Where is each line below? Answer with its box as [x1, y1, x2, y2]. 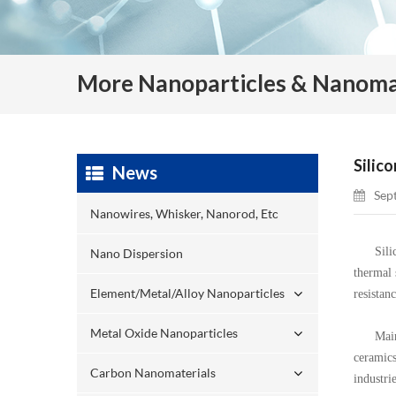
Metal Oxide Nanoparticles [90, 324, 238, 340]
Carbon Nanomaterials [90, 364, 216, 380]
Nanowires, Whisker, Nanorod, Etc [90, 205, 278, 221]
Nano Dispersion [90, 245, 183, 261]
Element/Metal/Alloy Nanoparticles [90, 285, 285, 301]
